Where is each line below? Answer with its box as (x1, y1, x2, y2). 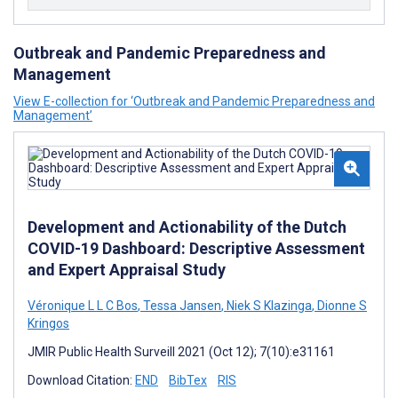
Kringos (28, 316, 69, 330)
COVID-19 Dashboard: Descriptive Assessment (28, 239, 365, 258)
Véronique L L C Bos (28, 298, 138, 313)
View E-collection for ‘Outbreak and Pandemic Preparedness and (13, 94, 375, 108)
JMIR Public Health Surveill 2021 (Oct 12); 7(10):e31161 (28, 345, 335, 359)
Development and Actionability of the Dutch (28, 218, 346, 236)
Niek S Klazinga (224, 298, 312, 313)
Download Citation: (28, 373, 135, 387)
